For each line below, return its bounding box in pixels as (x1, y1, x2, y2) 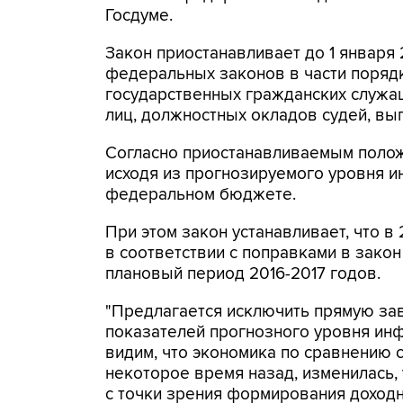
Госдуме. (105, 5, 173, 26)
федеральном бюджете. (105, 184, 296, 205)
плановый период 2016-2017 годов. (105, 264, 381, 284)
